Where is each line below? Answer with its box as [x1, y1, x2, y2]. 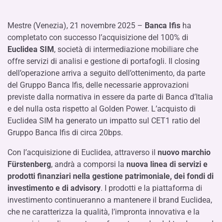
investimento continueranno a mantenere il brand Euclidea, [7, 195, 212, 205]
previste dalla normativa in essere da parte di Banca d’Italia [7, 92, 213, 102]
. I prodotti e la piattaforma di [101, 183, 202, 193]
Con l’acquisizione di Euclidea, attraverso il [7, 148, 158, 157]
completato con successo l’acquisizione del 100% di [7, 33, 188, 42]
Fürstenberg [7, 160, 51, 169]
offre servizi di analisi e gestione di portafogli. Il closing [7, 56, 200, 66]
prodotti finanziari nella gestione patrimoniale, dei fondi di [7, 171, 214, 181]
